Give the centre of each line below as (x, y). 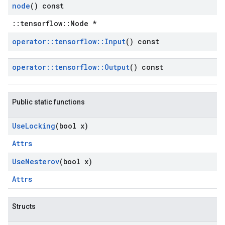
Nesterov (42, 162)
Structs (24, 207)
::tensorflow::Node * (54, 24)
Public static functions (48, 102)
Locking (40, 126)
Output (117, 67)
